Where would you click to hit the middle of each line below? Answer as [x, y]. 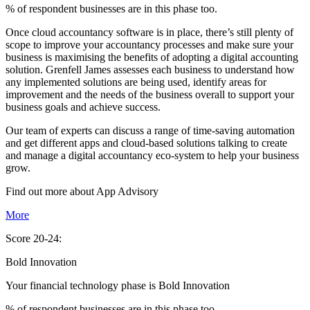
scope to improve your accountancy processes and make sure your [149, 45]
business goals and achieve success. [83, 107]
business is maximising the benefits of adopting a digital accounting [152, 57]
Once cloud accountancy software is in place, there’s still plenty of [149, 33]
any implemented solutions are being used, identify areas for [136, 82]
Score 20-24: [34, 239]
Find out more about [51, 192]
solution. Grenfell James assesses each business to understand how [150, 70]
